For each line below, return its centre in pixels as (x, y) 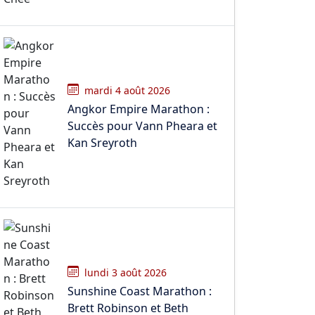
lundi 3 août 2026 (126, 272)
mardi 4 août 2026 (127, 90)
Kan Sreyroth (102, 142)
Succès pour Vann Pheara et (142, 126)
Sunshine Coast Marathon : (140, 291)
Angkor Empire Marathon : (139, 109)
